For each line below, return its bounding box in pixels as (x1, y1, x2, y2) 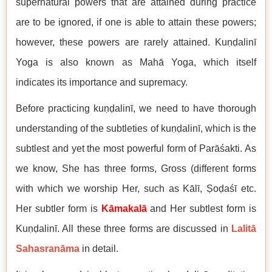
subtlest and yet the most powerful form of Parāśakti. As (16, 143, 256, 154)
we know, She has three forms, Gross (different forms (16, 163, 256, 174)
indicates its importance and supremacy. (16, 77, 188, 88)
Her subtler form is (16, 203, 101, 214)
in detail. (80, 243, 118, 254)
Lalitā (231, 223, 256, 234)
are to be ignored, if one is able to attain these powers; (16, 17, 256, 28)
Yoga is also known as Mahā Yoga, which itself (16, 57, 256, 68)
